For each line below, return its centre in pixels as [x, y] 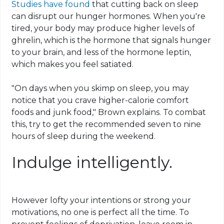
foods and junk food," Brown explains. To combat [109, 112]
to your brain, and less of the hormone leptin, [101, 52]
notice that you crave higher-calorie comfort [100, 100]
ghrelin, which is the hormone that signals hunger [111, 40]
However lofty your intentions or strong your [101, 200]
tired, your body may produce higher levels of [103, 28]
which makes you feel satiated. [73, 64]
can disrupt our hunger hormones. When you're [109, 16]
